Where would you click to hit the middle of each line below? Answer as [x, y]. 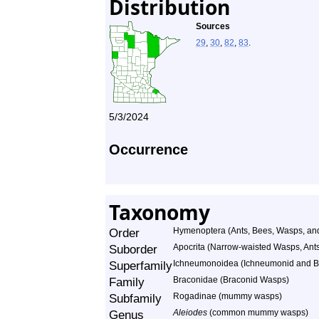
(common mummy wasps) [258, 313]
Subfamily [135, 298]
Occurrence [148, 150]
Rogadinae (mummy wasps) [228, 296]
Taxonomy [159, 212]
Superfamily [141, 266]
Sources [213, 26]
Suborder [133, 249]
